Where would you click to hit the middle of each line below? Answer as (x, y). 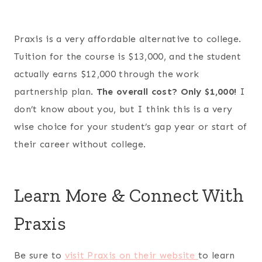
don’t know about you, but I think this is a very (123, 109)
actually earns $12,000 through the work (107, 74)
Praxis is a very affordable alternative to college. (128, 39)
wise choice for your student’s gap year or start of (131, 126)
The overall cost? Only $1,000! (168, 91)
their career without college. (80, 144)
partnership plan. (55, 91)
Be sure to (39, 255)
